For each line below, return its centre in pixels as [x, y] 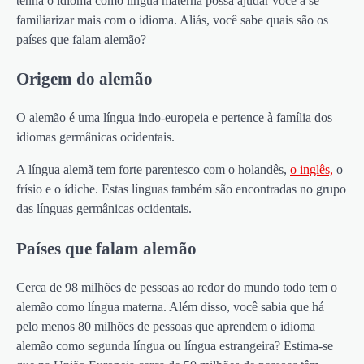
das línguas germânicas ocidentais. [104, 209]
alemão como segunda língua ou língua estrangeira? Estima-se [175, 345]
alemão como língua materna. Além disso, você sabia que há [170, 306]
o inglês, [312, 170]
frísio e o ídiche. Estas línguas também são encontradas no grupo [181, 189]
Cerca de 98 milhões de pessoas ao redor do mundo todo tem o [177, 287]
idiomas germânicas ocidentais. [95, 137]
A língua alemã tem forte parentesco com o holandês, [153, 170]
